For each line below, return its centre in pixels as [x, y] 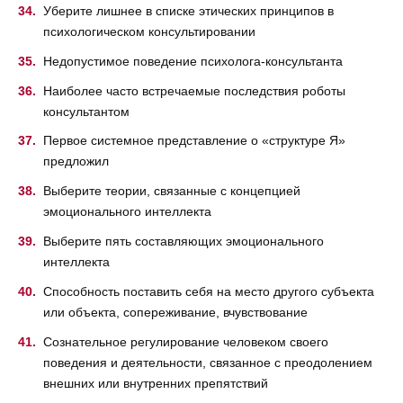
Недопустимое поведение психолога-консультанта [193, 61]
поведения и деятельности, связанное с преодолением [208, 362]
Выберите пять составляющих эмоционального [184, 241]
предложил [76, 161]
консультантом [86, 111]
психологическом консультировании [149, 31]
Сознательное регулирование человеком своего [186, 341]
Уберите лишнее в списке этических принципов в [188, 10]
